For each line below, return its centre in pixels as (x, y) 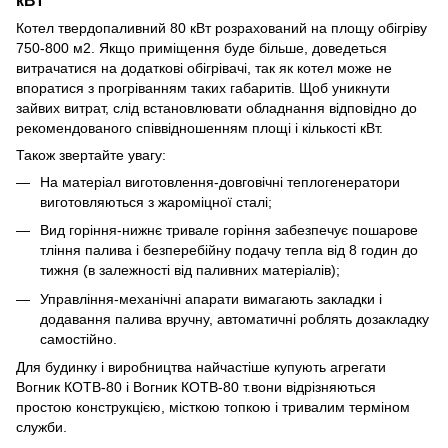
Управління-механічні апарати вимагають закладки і (211, 298)
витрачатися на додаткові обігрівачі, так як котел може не (204, 67)
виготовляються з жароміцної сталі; (156, 201)
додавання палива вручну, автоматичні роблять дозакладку (234, 318)
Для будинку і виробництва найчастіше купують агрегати (201, 367)
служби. (41, 427)
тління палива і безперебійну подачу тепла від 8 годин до (229, 250)
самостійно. (78, 338)
